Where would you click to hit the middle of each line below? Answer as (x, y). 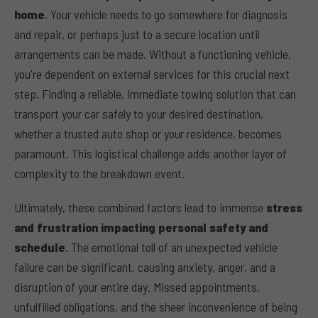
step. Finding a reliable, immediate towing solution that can (155, 94)
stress (284, 207)
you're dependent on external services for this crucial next (152, 74)
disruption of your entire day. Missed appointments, (137, 287)
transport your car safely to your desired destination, (139, 114)
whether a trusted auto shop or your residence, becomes (148, 133)
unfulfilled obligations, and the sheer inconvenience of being (156, 307)
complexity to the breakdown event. (99, 173)
